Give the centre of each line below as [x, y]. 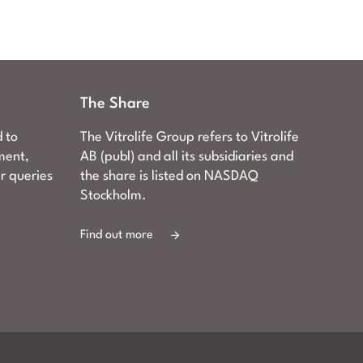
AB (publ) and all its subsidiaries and [186, 157]
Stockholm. [113, 196]
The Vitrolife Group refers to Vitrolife [189, 137]
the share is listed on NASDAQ [169, 176]
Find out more [118, 235]
